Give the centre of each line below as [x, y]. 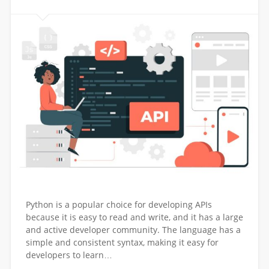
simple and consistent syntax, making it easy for [122, 242]
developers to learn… [69, 255]
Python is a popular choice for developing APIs [119, 204]
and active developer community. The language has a [133, 229]
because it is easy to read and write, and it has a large [134, 217]
